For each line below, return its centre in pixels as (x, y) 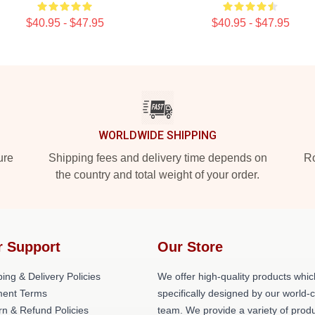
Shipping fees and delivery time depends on (157, 158)
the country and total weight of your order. (157, 175)
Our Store (190, 247)
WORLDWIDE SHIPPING (157, 135)
